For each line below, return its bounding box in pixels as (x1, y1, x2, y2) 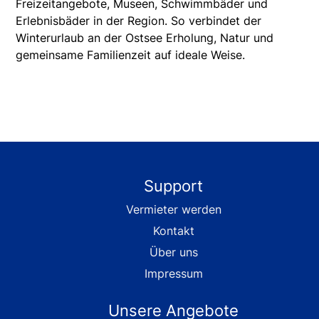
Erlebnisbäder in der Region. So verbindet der (16, 13, 262, 28)
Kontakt (152, 223, 194, 238)
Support (144, 176, 204, 195)
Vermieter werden (125, 202, 221, 216)
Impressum (144, 266, 203, 281)
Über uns (149, 244, 198, 259)
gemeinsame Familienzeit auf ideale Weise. (16, 47, 246, 62)
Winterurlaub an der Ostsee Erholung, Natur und (16, 30, 274, 45)
